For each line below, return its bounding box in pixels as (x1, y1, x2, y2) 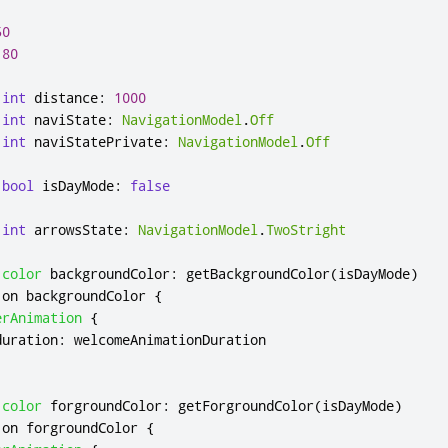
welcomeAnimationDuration (74, 330, 266, 349)
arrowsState (34, 220, 122, 239)
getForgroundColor (178, 396, 314, 415)
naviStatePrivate (34, 132, 162, 151)
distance (34, 88, 98, 107)
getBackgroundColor (186, 264, 330, 283)
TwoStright (266, 220, 346, 239)
